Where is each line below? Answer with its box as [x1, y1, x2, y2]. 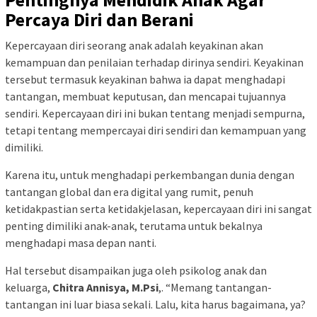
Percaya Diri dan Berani [5, 8, 194, 32]
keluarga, [5, 280, 52, 295]
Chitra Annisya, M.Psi [52, 280, 158, 295]
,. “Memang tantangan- [158, 280, 272, 295]
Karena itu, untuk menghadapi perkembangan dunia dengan [5, 168, 294, 183]
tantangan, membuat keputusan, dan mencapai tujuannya [5, 89, 286, 104]
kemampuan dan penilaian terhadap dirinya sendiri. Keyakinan [5, 55, 304, 70]
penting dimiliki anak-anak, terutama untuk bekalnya [5, 219, 263, 234]
